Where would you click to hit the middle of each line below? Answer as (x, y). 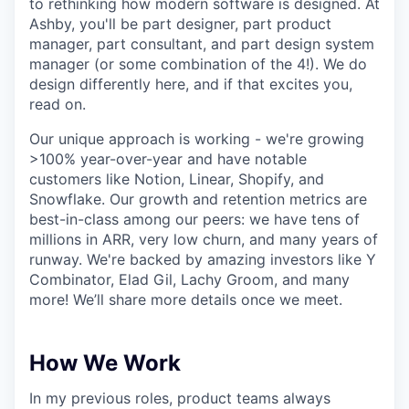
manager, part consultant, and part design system (202, 44)
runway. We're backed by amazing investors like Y (203, 259)
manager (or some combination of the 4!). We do (198, 64)
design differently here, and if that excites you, (191, 84)
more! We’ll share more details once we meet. (186, 299)
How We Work (105, 363)
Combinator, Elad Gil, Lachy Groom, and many (189, 279)
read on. (58, 104)
